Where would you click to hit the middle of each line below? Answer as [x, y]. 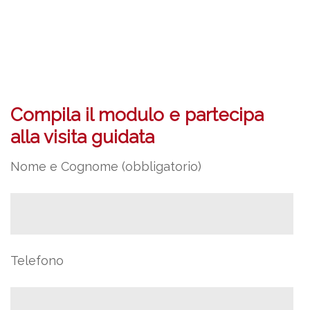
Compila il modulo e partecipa [137, 115]
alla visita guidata [82, 137]
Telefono [37, 261]
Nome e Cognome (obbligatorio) [106, 166]
